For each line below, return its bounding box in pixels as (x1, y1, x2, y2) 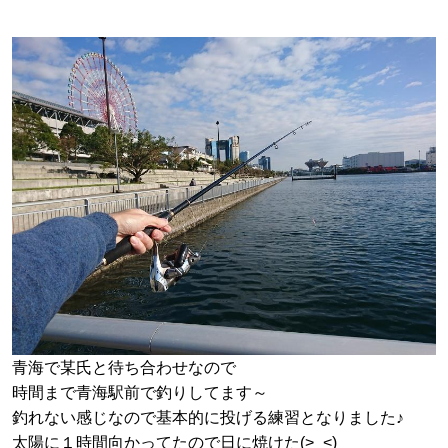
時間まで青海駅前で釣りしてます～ (12, 383, 268, 401)
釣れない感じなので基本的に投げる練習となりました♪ (12, 408, 404, 426)
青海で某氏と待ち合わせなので (12, 358, 236, 376)
